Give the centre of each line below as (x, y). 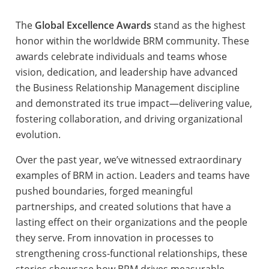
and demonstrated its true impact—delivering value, (134, 103)
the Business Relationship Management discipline (127, 87)
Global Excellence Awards (93, 25)
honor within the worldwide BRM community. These (132, 41)
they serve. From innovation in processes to (114, 237)
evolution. (38, 134)
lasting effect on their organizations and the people (131, 222)
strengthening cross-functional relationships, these (131, 253)
